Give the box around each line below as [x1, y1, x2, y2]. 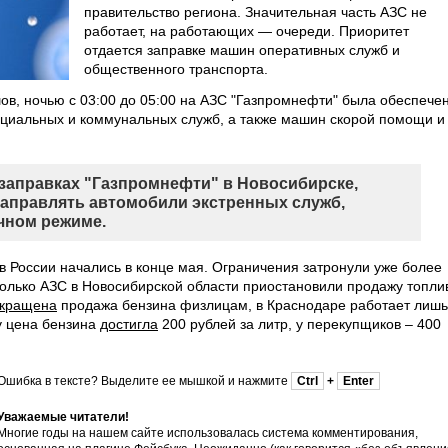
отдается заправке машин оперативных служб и [84, 42, 400, 58]
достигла [100, 316, 158, 332]
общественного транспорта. [84, 61, 268, 77]
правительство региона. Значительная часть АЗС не [84, 4, 427, 20]
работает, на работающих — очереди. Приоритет [84, 23, 409, 39]
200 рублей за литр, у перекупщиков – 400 [158, 316, 441, 332]
